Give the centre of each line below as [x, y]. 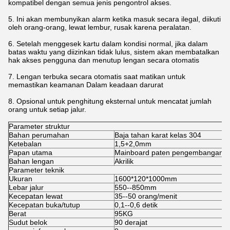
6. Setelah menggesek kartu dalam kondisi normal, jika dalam [108, 44]
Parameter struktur [39, 127]
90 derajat [131, 223]
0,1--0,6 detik [136, 205]
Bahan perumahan [39, 135]
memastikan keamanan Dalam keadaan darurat [86, 85]
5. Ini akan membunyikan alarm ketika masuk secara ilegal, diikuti [114, 19]
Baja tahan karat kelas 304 [158, 135]
